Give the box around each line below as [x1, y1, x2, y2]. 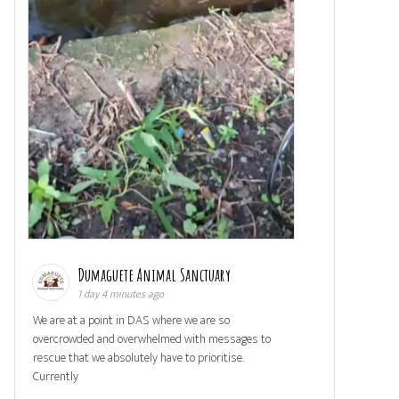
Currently [33, 366, 78, 387]
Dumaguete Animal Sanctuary [77, 264, 234, 287]
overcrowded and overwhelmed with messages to [33, 329, 271, 350]
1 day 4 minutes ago [77, 285, 164, 304]
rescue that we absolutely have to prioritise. [33, 347, 244, 369]
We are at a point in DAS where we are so [33, 310, 230, 331]
